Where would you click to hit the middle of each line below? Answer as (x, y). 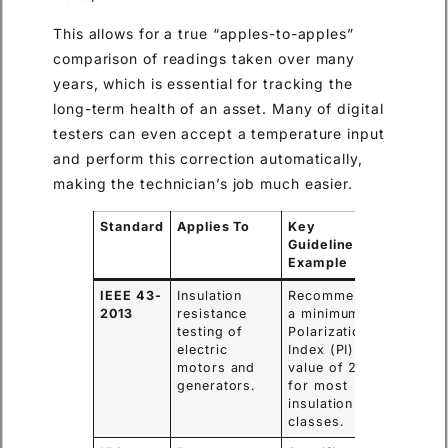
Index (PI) (321, 349)
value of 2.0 (330, 367)
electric (202, 349)
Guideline (321, 244)
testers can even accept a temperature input (219, 134)
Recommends (333, 295)
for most (318, 385)
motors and (216, 367)
